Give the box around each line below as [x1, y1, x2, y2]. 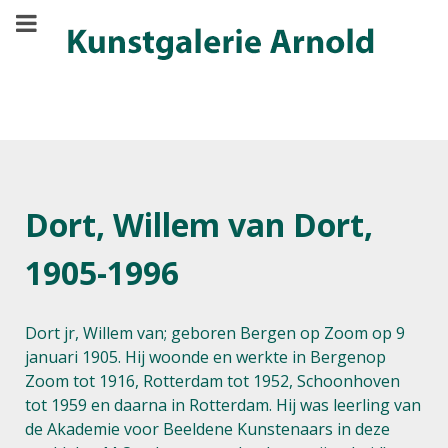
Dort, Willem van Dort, [25, 203, 373, 246]
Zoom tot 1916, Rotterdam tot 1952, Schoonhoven [25, 370, 400, 392]
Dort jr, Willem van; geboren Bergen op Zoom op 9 [25, 322, 405, 344]
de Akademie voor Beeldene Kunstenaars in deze [25, 418, 390, 440]
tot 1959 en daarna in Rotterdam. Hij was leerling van [25, 394, 421, 416]
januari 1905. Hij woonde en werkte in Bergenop [25, 346, 386, 368]
